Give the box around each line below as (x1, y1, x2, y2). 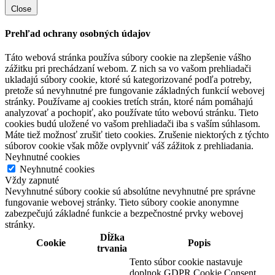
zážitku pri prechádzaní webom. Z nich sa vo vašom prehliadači (5, 63, 251, 74)
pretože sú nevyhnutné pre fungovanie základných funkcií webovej (5, 85, 265, 96)
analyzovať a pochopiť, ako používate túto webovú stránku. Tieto (5, 107, 258, 118)
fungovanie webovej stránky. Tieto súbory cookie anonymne (5, 197, 239, 208)
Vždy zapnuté (5, 175, 59, 186)
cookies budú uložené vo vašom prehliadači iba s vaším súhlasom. (5, 118, 260, 130)
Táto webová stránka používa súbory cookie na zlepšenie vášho (5, 52, 251, 63)
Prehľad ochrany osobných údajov (5, 28, 150, 39)
